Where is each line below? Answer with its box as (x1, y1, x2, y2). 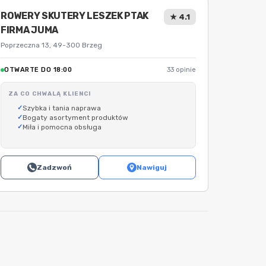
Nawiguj (137, 163, 167, 172)
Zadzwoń (36, 163, 72, 172)
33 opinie (167, 66, 196, 74)
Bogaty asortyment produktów (23, 113, 128, 122)
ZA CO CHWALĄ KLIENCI (8, 90, 91, 97)
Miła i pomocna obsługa (23, 123, 102, 131)
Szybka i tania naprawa (23, 104, 101, 112)
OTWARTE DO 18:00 (4, 66, 72, 74)
